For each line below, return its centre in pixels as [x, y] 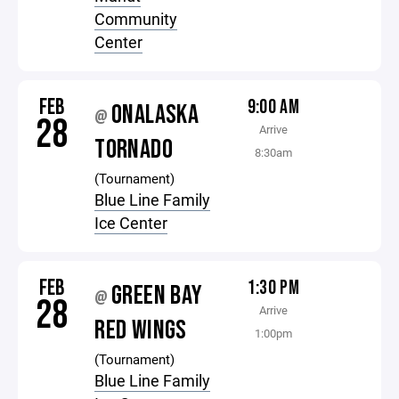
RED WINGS [141, 330]
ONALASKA [155, 115]
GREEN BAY [157, 296]
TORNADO [134, 150]
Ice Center [131, 223]
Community [136, 19]
